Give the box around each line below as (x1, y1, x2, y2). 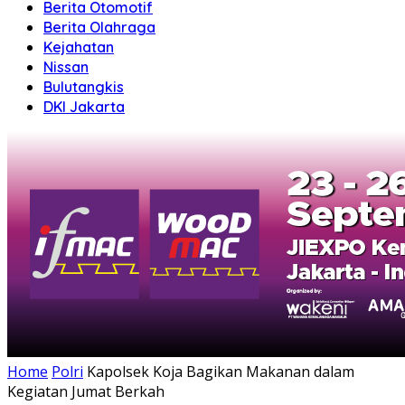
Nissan (43, 57, 89, 76)
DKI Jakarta (43, 97, 125, 116)
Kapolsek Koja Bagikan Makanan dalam (87, 361, 354, 381)
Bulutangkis (43, 77, 124, 96)
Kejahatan (43, 37, 114, 56)
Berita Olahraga (43, 17, 155, 36)
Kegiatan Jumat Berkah (7, 381, 165, 401)
